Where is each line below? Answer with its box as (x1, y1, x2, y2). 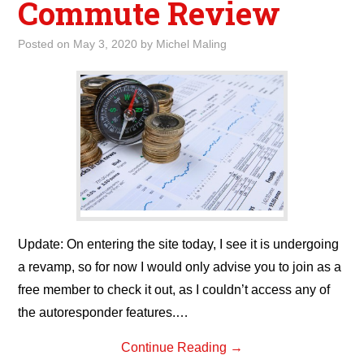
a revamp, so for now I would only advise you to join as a (18, 260, 342, 274)
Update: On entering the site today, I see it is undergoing (18, 237, 340, 251)
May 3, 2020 (73, 37, 138, 50)
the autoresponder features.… (18, 305, 189, 319)
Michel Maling (156, 37, 227, 50)
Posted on (18, 37, 74, 50)
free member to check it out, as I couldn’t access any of (18, 283, 331, 297)
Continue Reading (121, 340, 230, 354)
